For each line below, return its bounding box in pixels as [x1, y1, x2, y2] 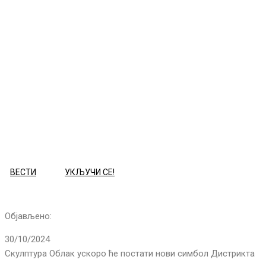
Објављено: [5, 211, 52, 221]
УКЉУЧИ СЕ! [65, 167, 115, 177]
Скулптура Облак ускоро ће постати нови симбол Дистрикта [5, 248, 255, 259]
